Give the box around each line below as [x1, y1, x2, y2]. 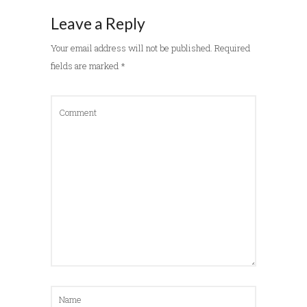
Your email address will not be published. [51, 41, 212, 54]
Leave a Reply [51, 13, 145, 33]
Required [214, 41, 250, 54]
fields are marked [51, 59, 121, 72]
